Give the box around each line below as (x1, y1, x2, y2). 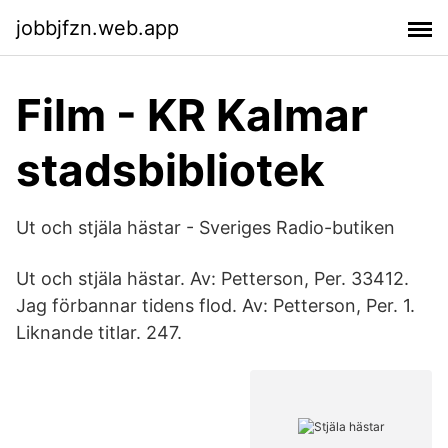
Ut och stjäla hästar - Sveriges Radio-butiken (16, 217, 395, 238)
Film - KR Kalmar (16, 88, 368, 142)
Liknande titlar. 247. (16, 322, 182, 343)
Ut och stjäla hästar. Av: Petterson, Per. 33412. (16, 268, 409, 289)
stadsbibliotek (16, 143, 325, 197)
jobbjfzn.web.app (16, 15, 179, 40)
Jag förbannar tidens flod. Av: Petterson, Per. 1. (16, 295, 415, 316)
